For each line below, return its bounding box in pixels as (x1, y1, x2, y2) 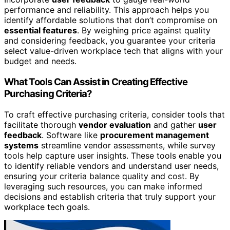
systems (4, 140, 39, 150)
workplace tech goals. (4, 201, 90, 212)
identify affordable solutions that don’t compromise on (4, 15, 217, 26)
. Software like (42, 129, 100, 140)
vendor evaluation (79, 119, 151, 130)
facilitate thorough (4, 119, 79, 130)
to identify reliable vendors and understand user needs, (4, 160, 219, 171)
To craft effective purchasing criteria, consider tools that (4, 109, 225, 120)
